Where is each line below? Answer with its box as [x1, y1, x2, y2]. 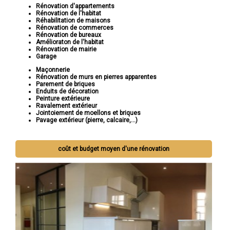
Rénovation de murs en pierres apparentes [36, 73, 157, 81]
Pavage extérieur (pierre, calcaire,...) [36, 117, 138, 124]
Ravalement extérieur [36, 102, 97, 110]
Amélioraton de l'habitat [36, 39, 104, 46]
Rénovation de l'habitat [36, 10, 101, 17]
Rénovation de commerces [36, 24, 113, 32]
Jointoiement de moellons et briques [36, 109, 141, 117]
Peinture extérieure [36, 95, 90, 103]
